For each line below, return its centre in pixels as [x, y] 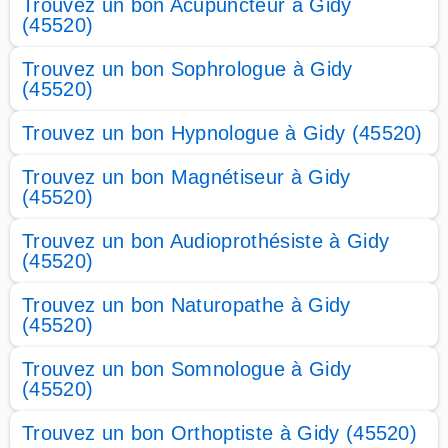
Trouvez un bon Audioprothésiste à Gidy [206, 241]
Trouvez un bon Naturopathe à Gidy [186, 305]
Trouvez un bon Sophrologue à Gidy [187, 69]
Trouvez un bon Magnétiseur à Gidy [186, 177]
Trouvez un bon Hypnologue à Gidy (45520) [222, 133]
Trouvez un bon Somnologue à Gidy [187, 369]
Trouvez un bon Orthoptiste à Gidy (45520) [220, 433]
